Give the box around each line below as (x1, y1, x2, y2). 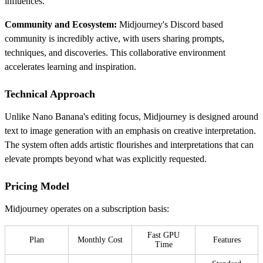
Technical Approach (5, 87, 95, 100)
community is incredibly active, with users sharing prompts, (5, 33, 224, 43)
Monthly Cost (77, 235, 123, 244)
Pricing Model (5, 180, 69, 192)
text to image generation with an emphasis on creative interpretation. (5, 125, 256, 136)
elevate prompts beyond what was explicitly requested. (5, 153, 207, 164)
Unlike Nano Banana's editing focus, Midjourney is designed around (5, 111, 258, 122)
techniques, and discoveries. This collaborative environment (5, 47, 225, 58)
